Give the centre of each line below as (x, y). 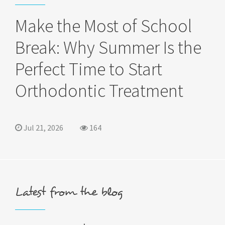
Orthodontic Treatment (99, 91)
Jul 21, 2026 (43, 128)
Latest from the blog (69, 192)
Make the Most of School (103, 26)
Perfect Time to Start (89, 69)
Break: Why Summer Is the (108, 47)
